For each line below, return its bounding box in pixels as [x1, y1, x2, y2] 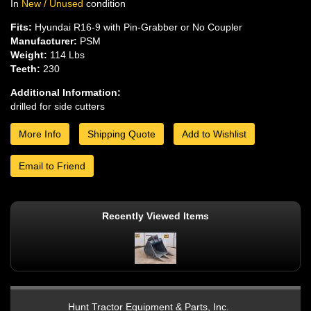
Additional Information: [10, 86, 121, 98]
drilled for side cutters [10, 100, 105, 112]
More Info [19, 128, 61, 140]
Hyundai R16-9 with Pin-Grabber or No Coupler [32, 21, 242, 33]
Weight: [10, 49, 47, 60]
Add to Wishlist [182, 128, 246, 140]
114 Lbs [47, 49, 85, 60]
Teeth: [10, 62, 40, 74]
